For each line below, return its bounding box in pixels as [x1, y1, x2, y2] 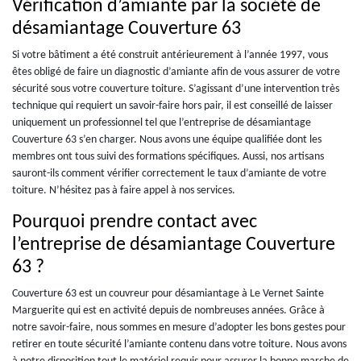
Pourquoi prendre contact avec [12, 212, 257, 232]
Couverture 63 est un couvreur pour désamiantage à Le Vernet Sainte [12, 287, 324, 300]
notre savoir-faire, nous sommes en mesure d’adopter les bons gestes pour [12, 321, 346, 334]
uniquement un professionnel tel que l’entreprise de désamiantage [12, 116, 311, 129]
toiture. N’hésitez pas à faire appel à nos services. [12, 184, 235, 197]
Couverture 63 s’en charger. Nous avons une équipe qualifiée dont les [12, 133, 322, 146]
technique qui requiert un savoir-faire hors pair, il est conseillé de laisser [12, 99, 333, 112]
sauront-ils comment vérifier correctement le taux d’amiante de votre [12, 167, 326, 180]
